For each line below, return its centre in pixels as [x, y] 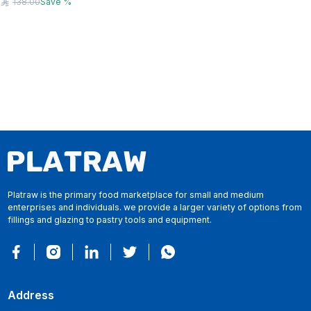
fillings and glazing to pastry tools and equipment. [109, 220]
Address [31, 295]
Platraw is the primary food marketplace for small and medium [135, 195]
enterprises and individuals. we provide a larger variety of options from [154, 207]
